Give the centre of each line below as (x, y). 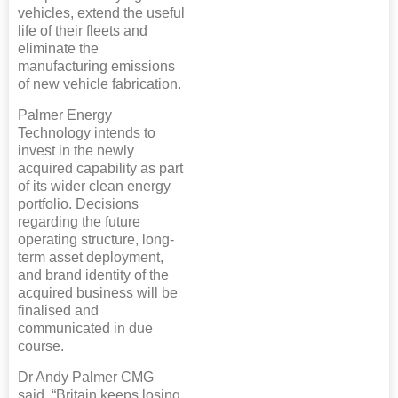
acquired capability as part (100, 168)
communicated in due (85, 328)
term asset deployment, (91, 257)
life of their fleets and (83, 30)
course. (41, 346)
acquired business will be (98, 292)
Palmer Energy (65, 115)
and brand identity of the (93, 275)
